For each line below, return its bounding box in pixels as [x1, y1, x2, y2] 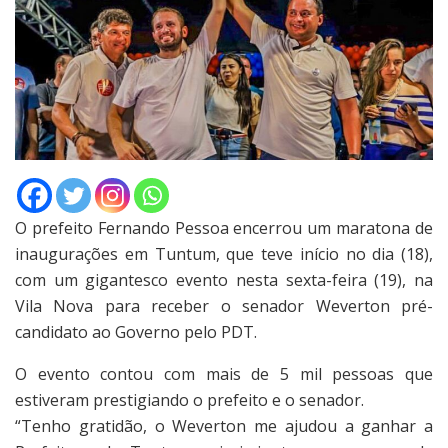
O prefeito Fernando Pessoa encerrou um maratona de [15, 217, 433, 240]
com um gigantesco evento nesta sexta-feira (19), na [15, 269, 433, 292]
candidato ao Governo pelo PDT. [15, 321, 257, 344]
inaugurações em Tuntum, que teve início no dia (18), [15, 243, 433, 266]
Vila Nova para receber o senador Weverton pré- [15, 295, 433, 318]
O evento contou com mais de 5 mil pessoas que [15, 363, 433, 386]
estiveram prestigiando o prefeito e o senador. [15, 389, 364, 412]
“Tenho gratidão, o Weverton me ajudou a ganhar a [15, 415, 433, 438]
